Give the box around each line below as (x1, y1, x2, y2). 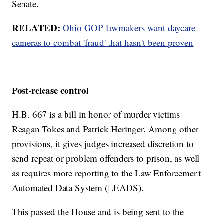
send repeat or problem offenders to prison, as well (12, 152, 200, 165)
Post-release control (12, 84, 89, 97)
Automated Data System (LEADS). (12, 181, 144, 194)
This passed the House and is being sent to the (12, 205, 184, 218)
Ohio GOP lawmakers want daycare (63, 22, 196, 34)
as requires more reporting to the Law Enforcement (12, 167, 201, 179)
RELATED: (12, 21, 61, 35)
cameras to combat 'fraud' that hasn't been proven (12, 36, 194, 49)
